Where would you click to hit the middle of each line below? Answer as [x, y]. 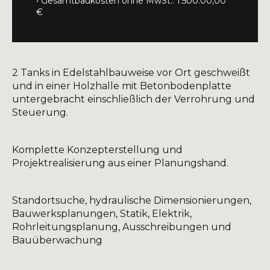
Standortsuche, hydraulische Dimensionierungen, [132, 200]
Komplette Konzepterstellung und [97, 150]
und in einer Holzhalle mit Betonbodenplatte [122, 86]
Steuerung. [40, 112]
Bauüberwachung [57, 240]
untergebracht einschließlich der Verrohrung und [133, 99]
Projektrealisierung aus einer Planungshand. [120, 163]
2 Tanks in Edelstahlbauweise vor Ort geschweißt [131, 73]
